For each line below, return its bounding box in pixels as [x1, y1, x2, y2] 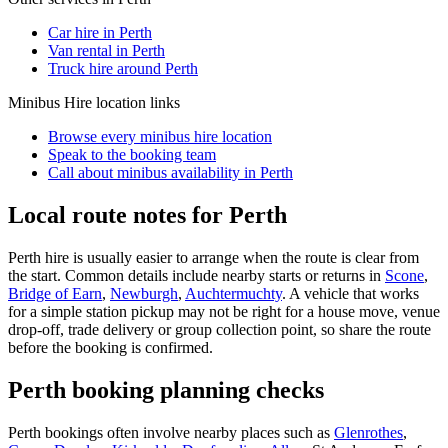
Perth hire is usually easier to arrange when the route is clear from [8, 248, 419, 266]
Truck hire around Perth [48, 59, 198, 77]
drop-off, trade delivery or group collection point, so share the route [8, 320, 431, 338]
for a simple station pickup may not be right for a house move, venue [8, 302, 440, 320]
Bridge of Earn [8, 284, 102, 302]
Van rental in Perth [48, 41, 165, 59]
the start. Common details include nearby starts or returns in [8, 266, 385, 284]
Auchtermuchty [185, 284, 282, 302]
